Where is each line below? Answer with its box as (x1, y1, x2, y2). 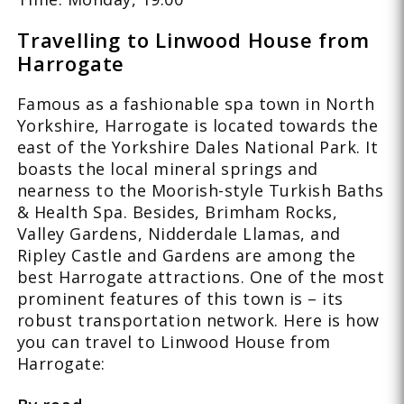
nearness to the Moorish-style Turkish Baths (16, 179, 384, 201)
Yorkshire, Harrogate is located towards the (16, 114, 379, 136)
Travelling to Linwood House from (16, 25, 370, 53)
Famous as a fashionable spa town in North (16, 92, 375, 115)
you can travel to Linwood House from (16, 330, 331, 353)
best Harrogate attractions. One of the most (16, 265, 385, 288)
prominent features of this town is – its (16, 287, 344, 309)
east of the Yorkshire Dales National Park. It (16, 135, 379, 158)
